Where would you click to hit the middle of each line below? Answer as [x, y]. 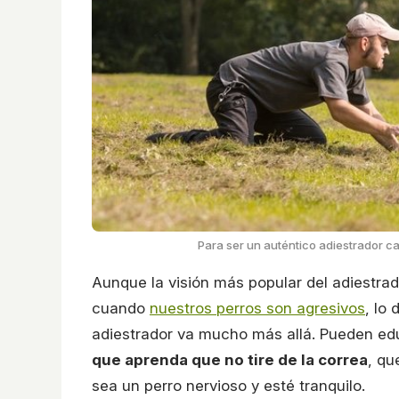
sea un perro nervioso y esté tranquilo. [228, 385]
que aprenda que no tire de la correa [230, 359]
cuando [121, 308]
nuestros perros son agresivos [257, 308]
